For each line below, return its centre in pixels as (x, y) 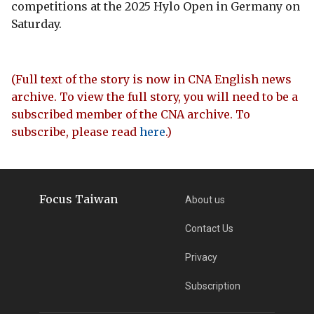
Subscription (213, 286)
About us (205, 199)
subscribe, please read (75, 131)
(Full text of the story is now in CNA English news (151, 79)
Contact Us (210, 228)
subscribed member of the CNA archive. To (131, 114)
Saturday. (36, 23)
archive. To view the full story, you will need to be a (155, 96)
